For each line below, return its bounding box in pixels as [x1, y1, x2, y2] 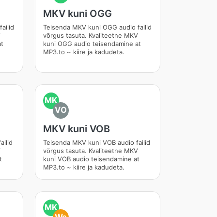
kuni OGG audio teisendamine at [43, 40, 141, 47]
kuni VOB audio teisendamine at [43, 155, 139, 163]
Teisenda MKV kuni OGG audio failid [43, 23, 152, 31]
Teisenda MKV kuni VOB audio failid [43, 139, 150, 146]
